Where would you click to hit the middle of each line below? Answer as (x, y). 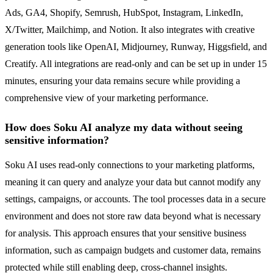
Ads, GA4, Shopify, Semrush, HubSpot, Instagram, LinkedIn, (124, 13)
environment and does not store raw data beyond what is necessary (133, 216)
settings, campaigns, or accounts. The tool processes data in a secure (135, 199)
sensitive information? (57, 140)
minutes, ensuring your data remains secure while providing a (122, 81)
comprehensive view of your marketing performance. (107, 98)
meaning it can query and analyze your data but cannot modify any (133, 182)
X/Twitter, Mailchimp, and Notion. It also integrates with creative (130, 30)
